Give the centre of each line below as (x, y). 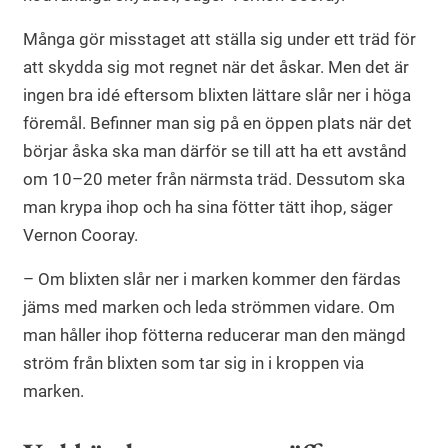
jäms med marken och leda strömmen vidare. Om (209, 307)
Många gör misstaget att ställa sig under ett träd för (219, 39)
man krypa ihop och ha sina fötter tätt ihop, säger (208, 207)
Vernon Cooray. (80, 235)
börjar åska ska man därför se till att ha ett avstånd (215, 151)
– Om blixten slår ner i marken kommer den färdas (212, 279)
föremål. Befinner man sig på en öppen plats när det (217, 123)
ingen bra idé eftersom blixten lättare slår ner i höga (217, 95)
